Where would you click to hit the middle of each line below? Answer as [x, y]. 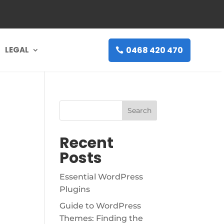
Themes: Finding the [101, 218]
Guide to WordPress [100, 206]
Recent [87, 143]
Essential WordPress [101, 177]
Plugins [75, 189]
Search [139, 110]
